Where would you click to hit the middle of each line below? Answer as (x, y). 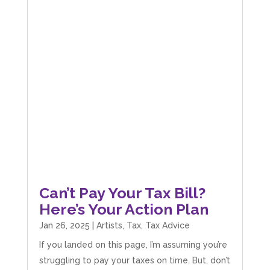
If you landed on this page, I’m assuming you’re (133, 245)
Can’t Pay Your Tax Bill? (122, 193)
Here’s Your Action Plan (124, 209)
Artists (109, 226)
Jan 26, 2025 (64, 226)
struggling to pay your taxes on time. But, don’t (134, 261)
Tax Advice (167, 226)
